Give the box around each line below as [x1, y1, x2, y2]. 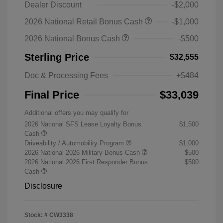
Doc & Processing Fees [24, 71, 108, 80]
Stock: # [24, 212, 48, 219]
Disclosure [24, 182, 62, 190]
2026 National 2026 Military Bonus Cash [24, 149, 142, 156]
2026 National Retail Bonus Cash [24, 17, 145, 26]
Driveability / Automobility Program [24, 139, 126, 147]
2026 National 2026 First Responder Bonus [24, 158, 148, 166]
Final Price [24, 89, 79, 101]
